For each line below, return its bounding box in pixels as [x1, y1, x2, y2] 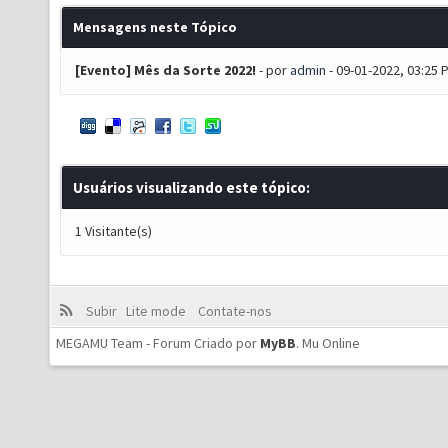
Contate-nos [194, 302, 272, 320]
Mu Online [302, 334, 360, 352]
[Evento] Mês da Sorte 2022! [75, 61, 256, 79]
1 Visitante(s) [75, 222, 152, 240]
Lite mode [125, 302, 192, 320]
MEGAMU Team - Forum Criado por [56, 334, 260, 352]
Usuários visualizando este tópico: [73, 178, 310, 197]
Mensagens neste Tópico [73, 18, 237, 36]
